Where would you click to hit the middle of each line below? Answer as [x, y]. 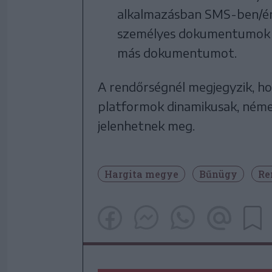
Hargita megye [141, 174]
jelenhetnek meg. [146, 125]
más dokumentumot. [177, 53]
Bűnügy [218, 174]
